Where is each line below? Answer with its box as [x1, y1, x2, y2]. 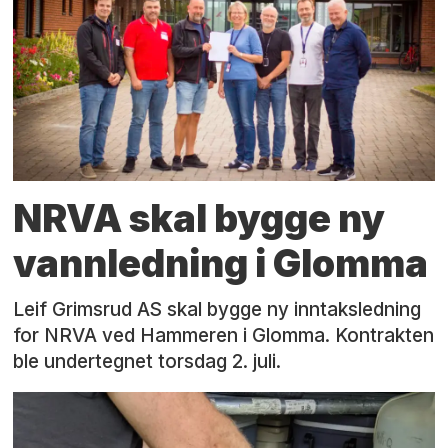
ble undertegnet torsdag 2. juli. [13, 349, 282, 373]
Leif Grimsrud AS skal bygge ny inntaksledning [13, 297, 422, 321]
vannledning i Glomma [13, 241, 429, 287]
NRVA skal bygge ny [13, 196, 386, 242]
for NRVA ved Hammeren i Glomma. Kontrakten [13, 323, 435, 347]
